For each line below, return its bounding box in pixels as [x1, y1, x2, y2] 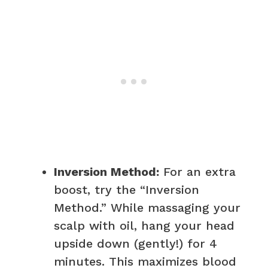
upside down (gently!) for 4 [54, 236, 217, 251]
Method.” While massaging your [54, 200, 240, 215]
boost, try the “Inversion [54, 182, 199, 197]
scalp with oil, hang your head [54, 218, 234, 233]
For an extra [159, 164, 236, 179]
